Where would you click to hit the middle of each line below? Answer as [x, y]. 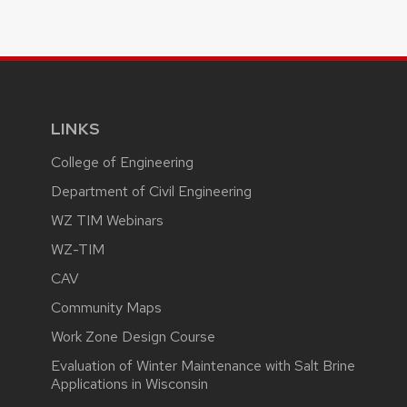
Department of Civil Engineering [151, 191]
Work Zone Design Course [133, 336]
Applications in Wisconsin [129, 383]
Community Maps [106, 307]
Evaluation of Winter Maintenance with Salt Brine [203, 365]
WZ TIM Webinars [107, 220]
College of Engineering [122, 162]
